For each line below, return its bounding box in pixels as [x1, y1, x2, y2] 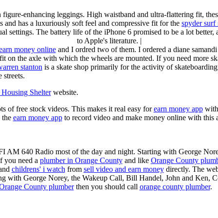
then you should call [73, 182, 140, 191]
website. [51, 88, 78, 96]
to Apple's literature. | [76, 36, 142, 45]
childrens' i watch [11, 165, 65, 173]
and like [122, 156, 151, 164]
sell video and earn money [83, 165, 164, 173]
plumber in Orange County [39, 156, 123, 164]
